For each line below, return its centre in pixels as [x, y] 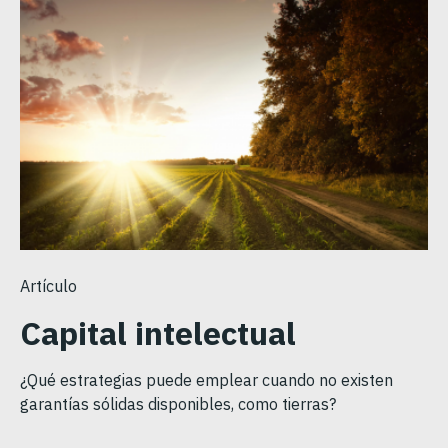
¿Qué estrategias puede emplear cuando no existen [206, 379]
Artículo [48, 285]
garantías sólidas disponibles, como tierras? [178, 403]
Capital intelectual [158, 332]
